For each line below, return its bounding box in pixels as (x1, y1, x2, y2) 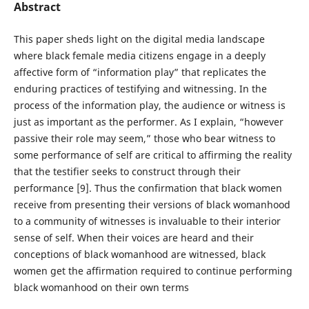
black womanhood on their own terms (13, 281, 189, 294)
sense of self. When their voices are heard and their (13, 231, 254, 244)
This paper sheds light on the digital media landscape (13, 32, 265, 46)
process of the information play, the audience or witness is (13, 99, 286, 112)
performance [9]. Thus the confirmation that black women (13, 181, 282, 195)
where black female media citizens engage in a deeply (13, 49, 266, 62)
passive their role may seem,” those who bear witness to (13, 132, 275, 145)
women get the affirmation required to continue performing (13, 264, 292, 277)
